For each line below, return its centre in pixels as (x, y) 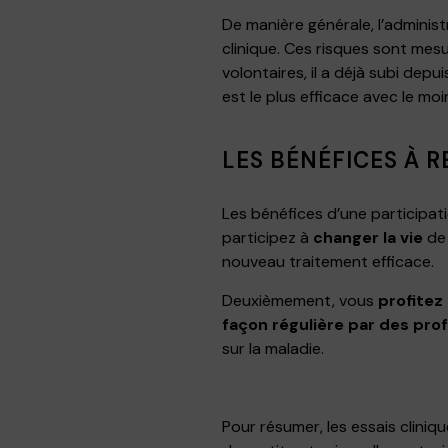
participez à (267, 238)
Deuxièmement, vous (300, 301)
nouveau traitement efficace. (328, 262)
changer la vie (368, 238)
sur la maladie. (273, 349)
